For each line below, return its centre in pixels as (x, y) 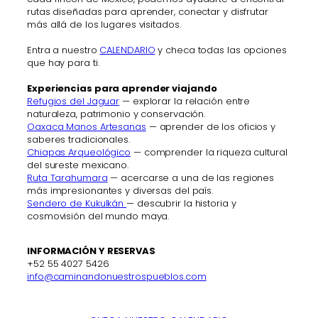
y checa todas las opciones (221, 50)
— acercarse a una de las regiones (191, 177)
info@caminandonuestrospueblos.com (117, 276)
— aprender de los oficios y (211, 126)
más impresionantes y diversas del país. (120, 190)
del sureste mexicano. (78, 165)
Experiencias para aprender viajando (122, 88)
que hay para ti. (63, 62)
